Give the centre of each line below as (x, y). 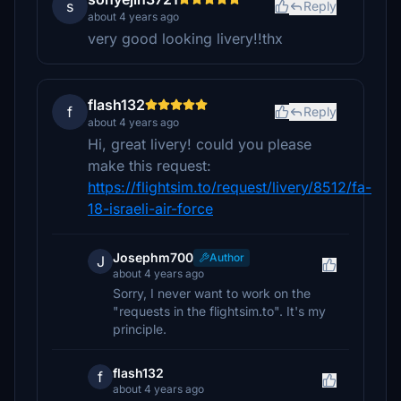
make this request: (149, 166)
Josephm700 (153, 257)
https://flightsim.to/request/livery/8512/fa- (230, 187)
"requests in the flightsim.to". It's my (219, 311)
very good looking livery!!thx (185, 38)
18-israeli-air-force (150, 209)
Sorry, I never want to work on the (212, 293)
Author (227, 257)
